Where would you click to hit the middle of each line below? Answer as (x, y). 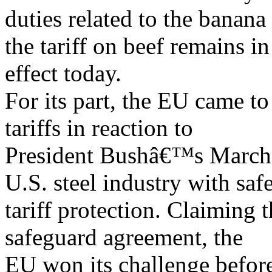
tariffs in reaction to (99, 128)
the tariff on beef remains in (137, 46)
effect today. (63, 73)
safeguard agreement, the (124, 237)
